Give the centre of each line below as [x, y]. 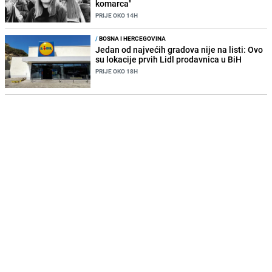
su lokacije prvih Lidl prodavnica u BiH [169, 59]
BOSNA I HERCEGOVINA [132, 39]
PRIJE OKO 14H [117, 15]
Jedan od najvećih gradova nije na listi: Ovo [179, 50]
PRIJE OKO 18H [117, 71]
